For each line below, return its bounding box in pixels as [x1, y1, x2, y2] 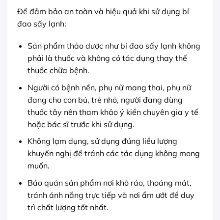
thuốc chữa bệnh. [27, 65, 89, 76]
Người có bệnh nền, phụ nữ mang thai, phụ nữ [27, 82, 191, 92]
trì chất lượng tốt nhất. [27, 202, 109, 213]
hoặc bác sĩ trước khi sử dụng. [27, 119, 135, 129]
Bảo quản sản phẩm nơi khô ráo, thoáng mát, [27, 178, 192, 188]
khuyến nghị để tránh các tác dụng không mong [27, 148, 200, 159]
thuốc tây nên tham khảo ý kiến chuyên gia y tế [27, 107, 198, 117]
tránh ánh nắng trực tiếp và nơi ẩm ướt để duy [27, 190, 194, 200]
